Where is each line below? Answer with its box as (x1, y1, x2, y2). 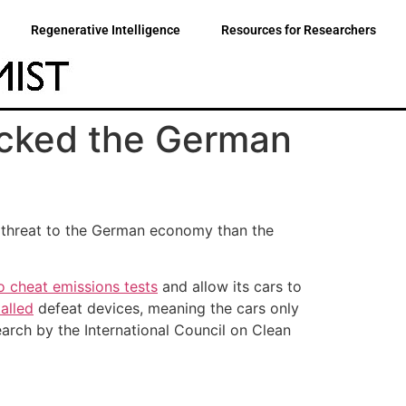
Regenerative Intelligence (31, 23, 180, 37)
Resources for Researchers (221, 23, 376, 37)
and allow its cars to (158, 277, 302, 296)
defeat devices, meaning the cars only (34, 299, 299, 318)
